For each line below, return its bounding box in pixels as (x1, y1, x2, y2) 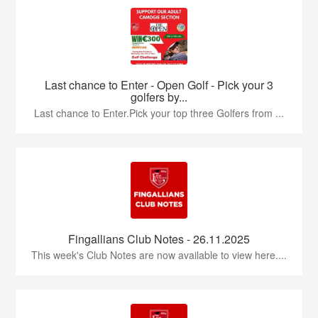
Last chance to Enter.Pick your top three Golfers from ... (34, 106, 284, 120)
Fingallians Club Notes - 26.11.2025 (68, 231, 250, 247)
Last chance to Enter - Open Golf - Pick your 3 (45, 77, 273, 93)
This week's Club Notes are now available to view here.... (31, 248, 287, 262)
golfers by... (131, 89, 187, 105)
